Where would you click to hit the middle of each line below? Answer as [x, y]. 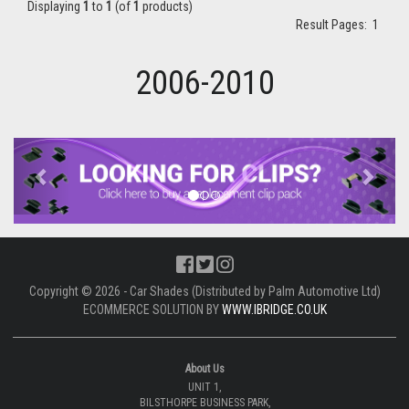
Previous [73, 150]
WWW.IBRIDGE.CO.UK [274, 309]
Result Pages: [334, 25]
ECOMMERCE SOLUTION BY [152, 309]
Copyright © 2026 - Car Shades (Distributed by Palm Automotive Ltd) [204, 291]
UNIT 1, [204, 387]
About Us [204, 368]
